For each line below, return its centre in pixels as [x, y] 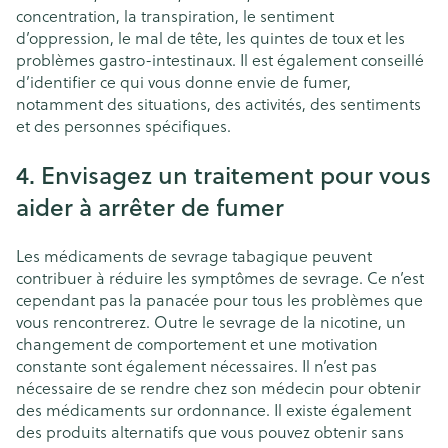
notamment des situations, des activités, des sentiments [218, 103]
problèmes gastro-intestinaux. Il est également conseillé [220, 59]
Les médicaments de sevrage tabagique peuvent [194, 255]
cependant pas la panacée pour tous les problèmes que [219, 299]
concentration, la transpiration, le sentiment [175, 15]
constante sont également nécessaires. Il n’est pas [196, 365]
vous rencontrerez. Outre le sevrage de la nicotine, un [211, 321]
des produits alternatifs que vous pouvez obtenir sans [210, 431]
